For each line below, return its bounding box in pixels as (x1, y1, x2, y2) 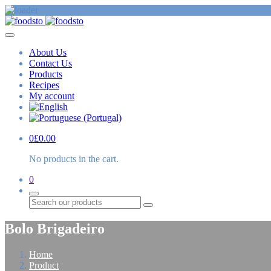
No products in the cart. (29, 154, 119, 164)
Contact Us (29, 58, 72, 68)
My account (29, 91, 74, 101)
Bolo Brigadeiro (5, 220, 105, 237)
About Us (29, 47, 67, 57)
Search (148, 204, 172, 214)
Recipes (29, 80, 59, 90)
